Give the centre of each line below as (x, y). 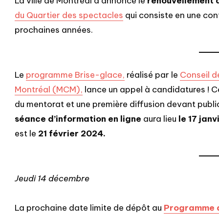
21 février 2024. (72, 134)
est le (26, 134)
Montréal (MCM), (49, 90)
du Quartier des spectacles (69, 15)
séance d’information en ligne (78, 119)
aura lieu (160, 119)
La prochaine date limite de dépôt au (89, 208)
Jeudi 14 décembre (52, 179)
